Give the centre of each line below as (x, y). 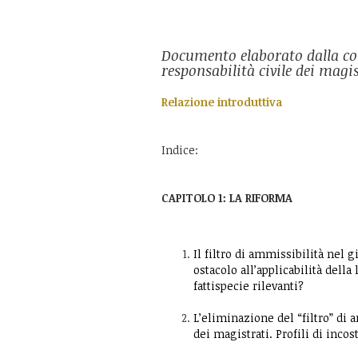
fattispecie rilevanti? (249, 286)
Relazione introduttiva (222, 102)
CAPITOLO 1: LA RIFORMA (227, 198)
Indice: (180, 150)
